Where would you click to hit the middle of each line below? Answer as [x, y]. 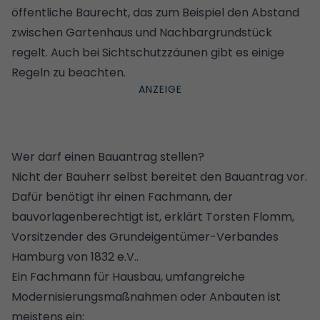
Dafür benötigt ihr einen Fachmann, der [122, 196]
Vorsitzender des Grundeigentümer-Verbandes [145, 236]
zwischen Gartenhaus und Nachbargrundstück [142, 32]
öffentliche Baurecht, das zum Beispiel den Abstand [155, 12]
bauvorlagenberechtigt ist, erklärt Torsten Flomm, [153, 216]
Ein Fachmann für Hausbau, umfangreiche [128, 276]
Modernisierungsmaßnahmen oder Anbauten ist [146, 296]
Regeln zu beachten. [69, 72]
